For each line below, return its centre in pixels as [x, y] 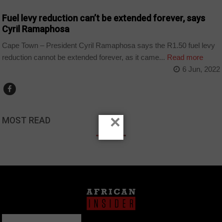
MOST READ [27, 120]
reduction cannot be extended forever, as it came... [84, 57]
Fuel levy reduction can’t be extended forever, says [104, 18]
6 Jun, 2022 [201, 69]
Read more [184, 57]
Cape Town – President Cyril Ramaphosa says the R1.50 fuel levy [109, 45]
